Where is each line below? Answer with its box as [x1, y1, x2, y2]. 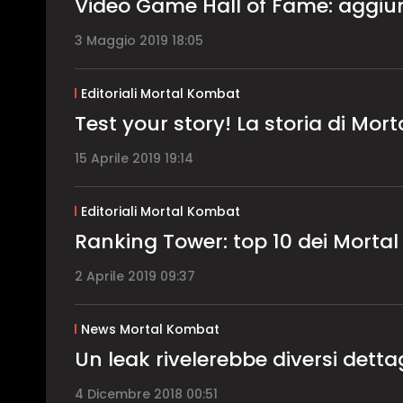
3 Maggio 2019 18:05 [75, 31, 203, 49]
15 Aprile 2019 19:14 [75, 148, 193, 167]
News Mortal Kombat [80, 319, 219, 338]
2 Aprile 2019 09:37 [75, 266, 195, 285]
